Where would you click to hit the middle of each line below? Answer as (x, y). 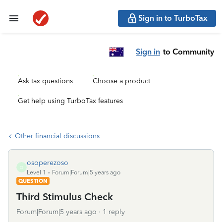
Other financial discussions (57, 136)
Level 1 (36, 172)
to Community (189, 52)
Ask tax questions (45, 81)
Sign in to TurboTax (173, 18)
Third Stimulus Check (65, 197)
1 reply (114, 212)
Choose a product (121, 81)
